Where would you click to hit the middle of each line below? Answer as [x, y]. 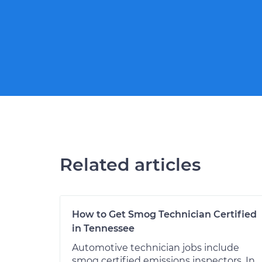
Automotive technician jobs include [156, 248]
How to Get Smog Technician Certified [164, 214]
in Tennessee [103, 228]
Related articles [130, 165]
